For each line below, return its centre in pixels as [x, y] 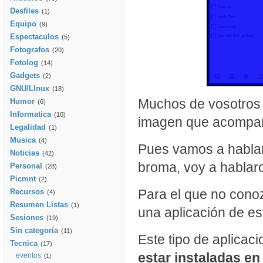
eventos [28, 255]
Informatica [31, 114]
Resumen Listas [39, 205]
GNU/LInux [30, 88]
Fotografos [30, 50]
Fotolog [24, 63]
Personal [26, 166]
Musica [23, 140]
